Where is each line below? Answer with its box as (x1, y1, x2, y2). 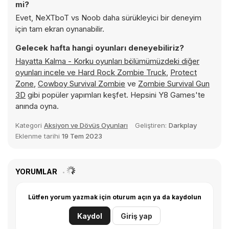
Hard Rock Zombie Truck (78, 67, 166, 77)
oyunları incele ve (15, 67, 78, 77)
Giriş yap (120, 212, 152, 220)
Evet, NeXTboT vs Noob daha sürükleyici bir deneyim (15, 13, 201, 22)
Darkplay (169, 121, 197, 129)
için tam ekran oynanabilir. (15, 24, 104, 34)
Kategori (15, 121, 44, 129)
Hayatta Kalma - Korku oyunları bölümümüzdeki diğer (15, 56, 199, 66)
